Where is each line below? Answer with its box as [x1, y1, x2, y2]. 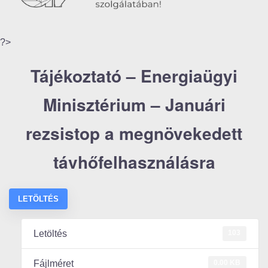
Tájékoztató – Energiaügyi [31, 63, 237, 88]
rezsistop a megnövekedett [26, 121, 242, 145]
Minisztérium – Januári [42, 92, 226, 117]
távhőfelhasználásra [53, 150, 215, 174]
